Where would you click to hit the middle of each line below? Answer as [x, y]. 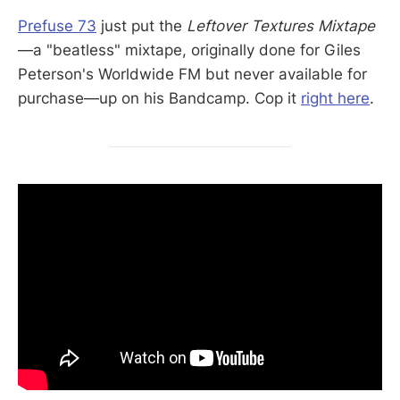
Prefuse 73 [57, 25]
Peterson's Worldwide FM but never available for [192, 74]
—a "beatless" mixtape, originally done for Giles [189, 50]
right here [335, 98]
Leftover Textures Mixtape [281, 25]
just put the [142, 25]
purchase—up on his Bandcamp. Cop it [159, 98]
